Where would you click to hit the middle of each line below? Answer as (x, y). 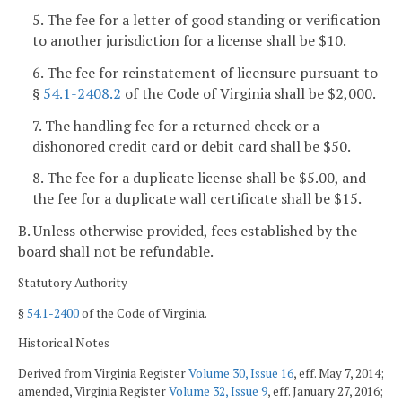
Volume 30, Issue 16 (241, 373)
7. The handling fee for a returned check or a (176, 125)
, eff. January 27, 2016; (325, 391)
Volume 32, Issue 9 (218, 391)
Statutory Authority (73, 282)
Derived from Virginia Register (103, 373)
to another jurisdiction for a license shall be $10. (189, 40)
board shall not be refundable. (116, 252)
